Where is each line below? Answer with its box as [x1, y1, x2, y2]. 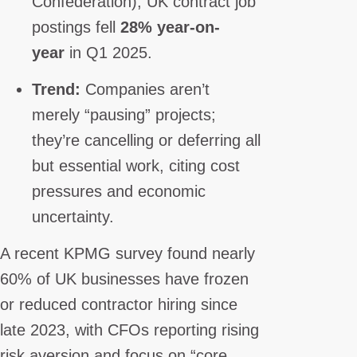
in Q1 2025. [65, 43, 152, 61]
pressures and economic [32, 182, 206, 200]
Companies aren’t [80, 80, 210, 98]
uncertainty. [32, 207, 114, 226]
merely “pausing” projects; [32, 105, 216, 124]
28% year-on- [120, 18, 220, 36]
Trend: [32, 80, 80, 98]
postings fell [32, 18, 120, 36]
